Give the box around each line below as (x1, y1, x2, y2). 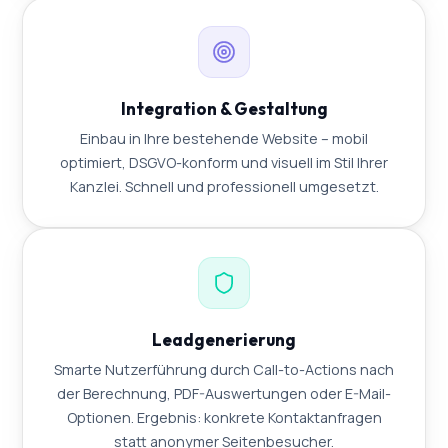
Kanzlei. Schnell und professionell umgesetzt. (69, 177, 379, 197)
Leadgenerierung (152, 329, 296, 351)
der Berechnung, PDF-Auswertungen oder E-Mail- (57, 384, 391, 404)
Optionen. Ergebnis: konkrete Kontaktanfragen (66, 408, 382, 428)
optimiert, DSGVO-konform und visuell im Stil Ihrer (60, 153, 388, 173)
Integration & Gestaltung (120, 98, 328, 120)
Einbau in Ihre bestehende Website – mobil (80, 129, 368, 149)
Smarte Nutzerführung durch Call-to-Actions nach (54, 360, 394, 380)
